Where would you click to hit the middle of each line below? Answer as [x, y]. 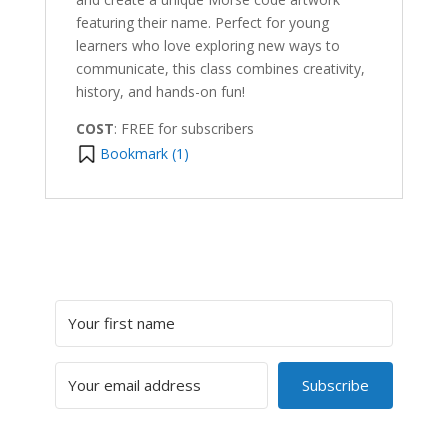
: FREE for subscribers [183, 128]
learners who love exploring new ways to [207, 45]
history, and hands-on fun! [160, 91]
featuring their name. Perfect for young [202, 22]
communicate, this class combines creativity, [220, 68]
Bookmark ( [137, 153]
